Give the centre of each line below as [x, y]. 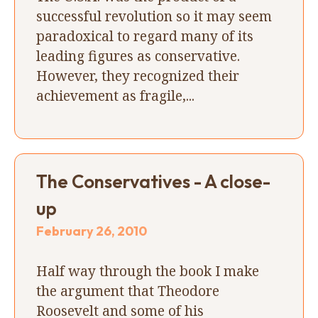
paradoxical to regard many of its [145, 35]
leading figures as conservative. [138, 55]
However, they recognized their [138, 75]
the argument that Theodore [128, 290]
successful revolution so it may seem [154, 16]
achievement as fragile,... [115, 95]
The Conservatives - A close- [153, 181]
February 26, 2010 [92, 231]
